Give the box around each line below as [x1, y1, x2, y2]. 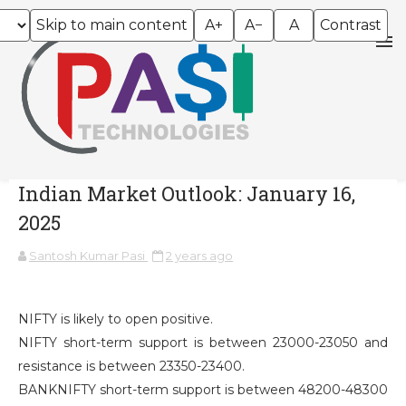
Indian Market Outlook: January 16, [18, 179, 355, 207]
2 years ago [166, 247, 233, 263]
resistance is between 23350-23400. [18, 357, 245, 374]
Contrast [320, 16, 382, 34]
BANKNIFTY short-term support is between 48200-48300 [18, 381, 388, 398]
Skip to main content [36, 16, 188, 34]
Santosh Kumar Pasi [29, 247, 145, 263]
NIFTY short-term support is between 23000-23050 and [18, 333, 388, 351]
